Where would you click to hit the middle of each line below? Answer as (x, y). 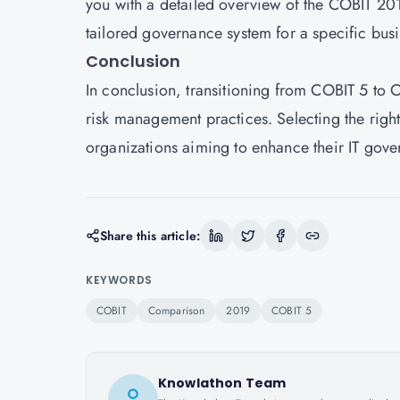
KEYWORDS (119, 280)
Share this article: (150, 236)
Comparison (176, 311)
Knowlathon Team (222, 383)
